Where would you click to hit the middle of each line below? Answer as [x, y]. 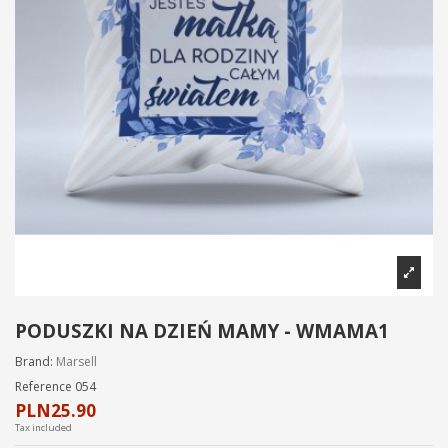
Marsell [76, 361]
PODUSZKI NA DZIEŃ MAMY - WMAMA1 [202, 331]
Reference [43, 386]
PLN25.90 [55, 410]
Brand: [34, 361]
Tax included [43, 427]
